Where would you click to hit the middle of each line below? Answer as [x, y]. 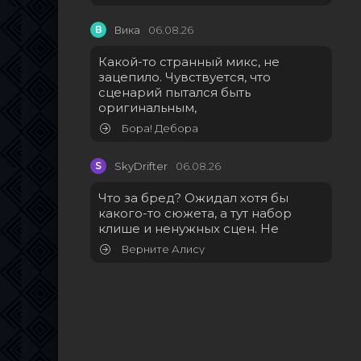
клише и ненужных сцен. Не [189, 229]
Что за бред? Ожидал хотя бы [193, 198]
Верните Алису [162, 249]
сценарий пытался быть [174, 93]
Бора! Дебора [158, 129]
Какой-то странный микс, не [189, 62]
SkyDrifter [141, 166]
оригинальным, [147, 108]
